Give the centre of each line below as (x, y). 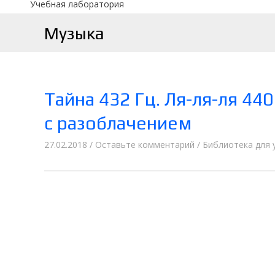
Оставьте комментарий (145, 145)
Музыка (74, 33)
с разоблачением (118, 123)
